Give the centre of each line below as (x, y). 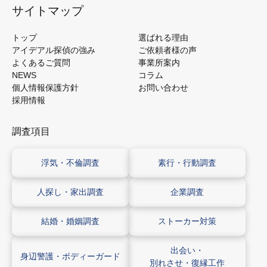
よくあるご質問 (41, 62)
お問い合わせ (163, 87)
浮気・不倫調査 (70, 162)
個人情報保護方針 (45, 87)
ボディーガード (91, 257)
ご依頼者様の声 (167, 50)
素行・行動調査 (187, 162)
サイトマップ (48, 10)
